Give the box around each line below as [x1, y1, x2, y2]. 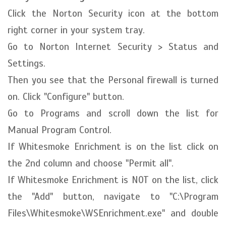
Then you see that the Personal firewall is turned [8, 74, 218, 86]
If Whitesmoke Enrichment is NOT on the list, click [8, 174, 218, 186]
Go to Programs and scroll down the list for [8, 107, 218, 119]
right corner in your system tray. [8, 24, 145, 36]
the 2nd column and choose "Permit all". [8, 157, 174, 169]
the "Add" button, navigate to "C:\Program [8, 191, 218, 202]
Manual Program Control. [8, 124, 111, 136]
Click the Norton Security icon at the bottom [8, 8, 218, 19]
